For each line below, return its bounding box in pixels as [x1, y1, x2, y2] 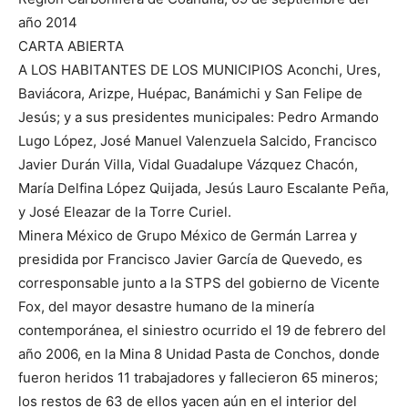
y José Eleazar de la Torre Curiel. [18, 203, 231, 221]
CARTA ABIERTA [18, 37, 124, 56]
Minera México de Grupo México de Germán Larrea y [18, 227, 357, 245]
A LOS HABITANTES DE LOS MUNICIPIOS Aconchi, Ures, [18, 61, 381, 79]
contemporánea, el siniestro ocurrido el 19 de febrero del [18, 321, 386, 340]
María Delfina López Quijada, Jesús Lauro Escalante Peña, [18, 179, 389, 198]
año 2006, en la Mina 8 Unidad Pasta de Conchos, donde [18, 345, 380, 363]
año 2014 [18, 14, 77, 32]
